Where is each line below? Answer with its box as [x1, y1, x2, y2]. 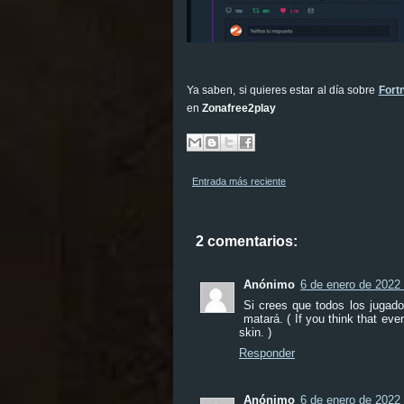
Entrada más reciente [192, 175, 286, 187]
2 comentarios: [196, 233, 298, 249]
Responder [239, 345, 295, 360]
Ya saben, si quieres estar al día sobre [187, 83, 379, 96]
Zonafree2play [202, 101, 276, 115]
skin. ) [239, 325, 271, 339]
